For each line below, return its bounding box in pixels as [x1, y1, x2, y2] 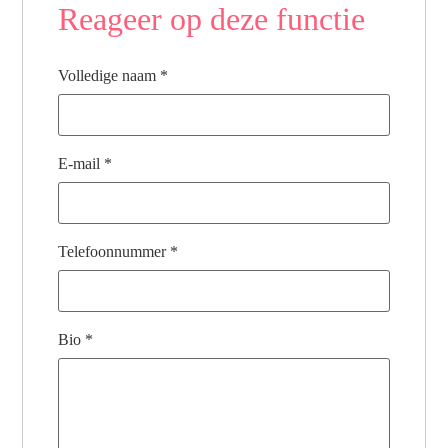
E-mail [58, 155, 105, 173]
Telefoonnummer [58, 243, 171, 261]
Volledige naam [58, 67, 161, 85]
